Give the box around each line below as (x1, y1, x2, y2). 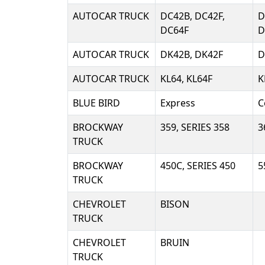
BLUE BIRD (73, 96, 120, 109)
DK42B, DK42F (160, 48, 223, 61)
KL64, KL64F (160, 72, 212, 85)
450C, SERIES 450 (160, 159, 235, 172)
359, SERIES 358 (160, 121, 230, 134)
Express (160, 96, 195, 109)
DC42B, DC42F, (160, 9, 225, 22)
